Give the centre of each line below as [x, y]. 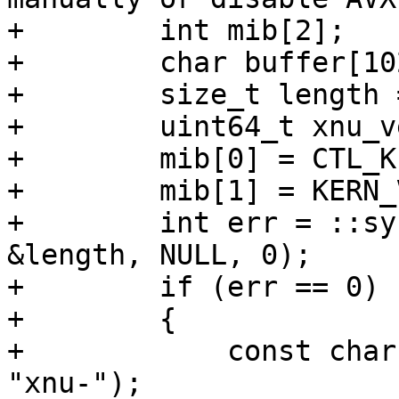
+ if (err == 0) [193, 287]
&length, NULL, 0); [159, 255]
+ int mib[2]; [176, 31]
